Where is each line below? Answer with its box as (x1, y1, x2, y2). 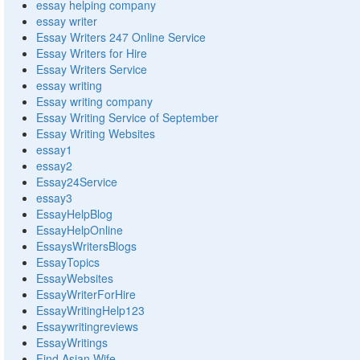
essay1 (36, 141, 72, 158)
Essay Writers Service (36, 61, 147, 78)
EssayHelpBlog (36, 206, 112, 223)
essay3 (36, 190, 72, 207)
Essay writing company (36, 93, 153, 110)
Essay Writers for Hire (36, 45, 147, 62)
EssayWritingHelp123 (36, 302, 145, 319)
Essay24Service (36, 174, 117, 190)
